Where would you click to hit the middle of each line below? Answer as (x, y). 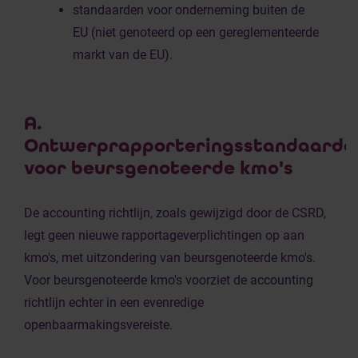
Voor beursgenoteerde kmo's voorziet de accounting (169, 280)
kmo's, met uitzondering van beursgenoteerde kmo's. (170, 258)
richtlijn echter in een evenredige (114, 302)
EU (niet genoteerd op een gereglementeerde (196, 32)
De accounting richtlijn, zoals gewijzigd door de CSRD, (175, 213)
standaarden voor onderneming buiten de (189, 10)
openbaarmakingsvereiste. (100, 325)
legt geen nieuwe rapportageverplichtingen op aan (164, 235)
